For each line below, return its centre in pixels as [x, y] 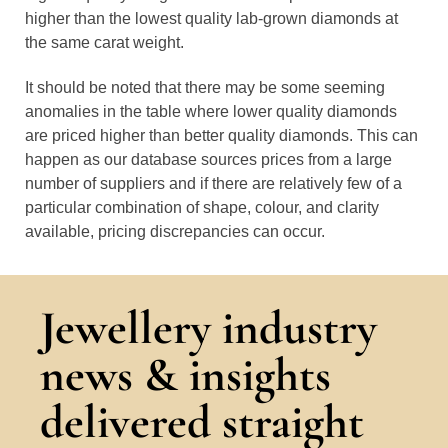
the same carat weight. [104, 42]
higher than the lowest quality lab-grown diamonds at [211, 18]
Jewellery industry [208, 328]
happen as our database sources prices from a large [208, 159]
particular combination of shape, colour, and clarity [202, 207]
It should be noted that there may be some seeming [205, 87]
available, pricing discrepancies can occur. [175, 231]
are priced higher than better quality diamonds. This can [221, 135]
